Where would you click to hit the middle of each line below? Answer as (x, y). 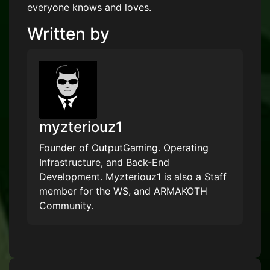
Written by (68, 34)
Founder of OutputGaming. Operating (124, 148)
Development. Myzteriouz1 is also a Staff (133, 177)
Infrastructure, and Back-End (104, 162)
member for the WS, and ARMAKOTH (123, 191)
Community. (66, 206)
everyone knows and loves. (89, 8)
